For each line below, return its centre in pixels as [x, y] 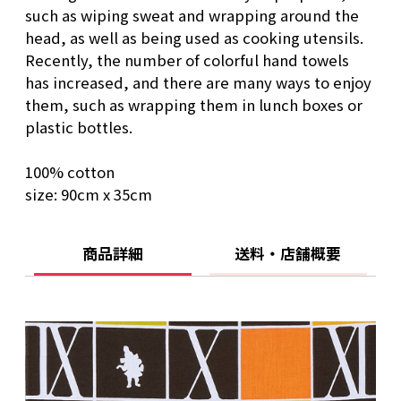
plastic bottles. [79, 127]
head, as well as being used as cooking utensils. [194, 37]
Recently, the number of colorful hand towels [187, 60]
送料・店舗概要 [288, 253]
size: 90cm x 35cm [89, 194]
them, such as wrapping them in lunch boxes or [194, 104]
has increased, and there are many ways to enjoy [198, 82]
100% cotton [70, 171]
